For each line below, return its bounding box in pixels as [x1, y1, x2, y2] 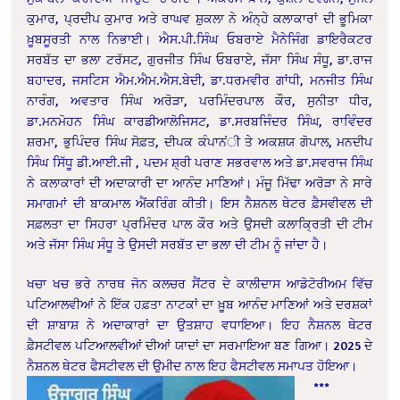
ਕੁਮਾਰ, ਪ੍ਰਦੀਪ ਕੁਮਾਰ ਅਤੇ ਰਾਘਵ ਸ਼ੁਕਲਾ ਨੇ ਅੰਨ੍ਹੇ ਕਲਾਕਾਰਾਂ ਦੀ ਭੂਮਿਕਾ [27, 11, 373, 27]
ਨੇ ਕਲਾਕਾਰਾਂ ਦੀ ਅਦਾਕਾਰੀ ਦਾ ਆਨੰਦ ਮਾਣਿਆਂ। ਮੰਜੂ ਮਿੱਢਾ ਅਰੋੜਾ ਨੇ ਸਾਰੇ [27, 175, 373, 191]
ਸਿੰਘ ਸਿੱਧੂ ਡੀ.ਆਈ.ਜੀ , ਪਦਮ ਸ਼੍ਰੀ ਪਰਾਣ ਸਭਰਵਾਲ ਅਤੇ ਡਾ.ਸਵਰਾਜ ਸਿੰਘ [27, 154, 373, 171]
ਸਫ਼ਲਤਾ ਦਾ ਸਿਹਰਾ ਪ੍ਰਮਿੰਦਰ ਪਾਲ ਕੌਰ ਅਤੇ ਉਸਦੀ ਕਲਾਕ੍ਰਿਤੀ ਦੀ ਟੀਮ [27, 216, 373, 232]
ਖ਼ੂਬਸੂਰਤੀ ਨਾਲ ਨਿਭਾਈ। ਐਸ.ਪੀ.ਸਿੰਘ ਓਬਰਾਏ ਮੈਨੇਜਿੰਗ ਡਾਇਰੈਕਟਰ [27, 31, 373, 47]
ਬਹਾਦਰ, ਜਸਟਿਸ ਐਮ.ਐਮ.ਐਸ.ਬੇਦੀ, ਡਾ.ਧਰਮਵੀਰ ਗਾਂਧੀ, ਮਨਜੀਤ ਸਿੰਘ [27, 72, 373, 88]
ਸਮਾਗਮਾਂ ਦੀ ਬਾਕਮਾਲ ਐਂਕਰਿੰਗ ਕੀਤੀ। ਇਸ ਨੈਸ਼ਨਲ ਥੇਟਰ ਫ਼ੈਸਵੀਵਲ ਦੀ [27, 196, 373, 212]
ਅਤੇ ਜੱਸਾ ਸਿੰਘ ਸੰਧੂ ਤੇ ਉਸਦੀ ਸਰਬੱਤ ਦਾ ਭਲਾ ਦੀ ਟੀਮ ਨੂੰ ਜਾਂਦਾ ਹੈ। [27, 237, 329, 253]
